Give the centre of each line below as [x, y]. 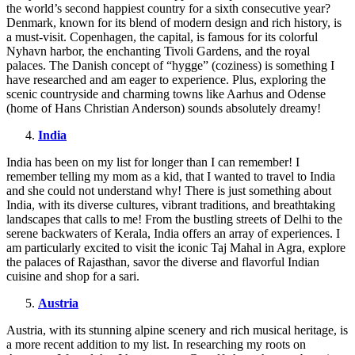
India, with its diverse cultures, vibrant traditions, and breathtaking [171, 205]
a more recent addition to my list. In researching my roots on [156, 345]
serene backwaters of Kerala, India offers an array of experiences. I [173, 234]
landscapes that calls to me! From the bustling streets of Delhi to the [174, 219]
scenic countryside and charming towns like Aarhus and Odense [166, 94]
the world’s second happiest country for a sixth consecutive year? [168, 9]
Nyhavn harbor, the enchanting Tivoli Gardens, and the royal [158, 52]
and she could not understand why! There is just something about [169, 191]
